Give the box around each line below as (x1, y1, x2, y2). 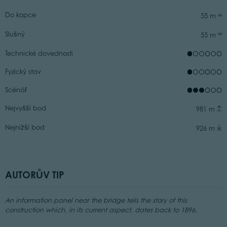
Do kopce (5, 11, 36, 19)
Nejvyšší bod (5, 104, 46, 112)
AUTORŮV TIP (5, 168, 64, 180)
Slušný (5, 30, 25, 38)
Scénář (5, 86, 27, 94)
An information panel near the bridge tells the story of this (5, 197, 187, 205)
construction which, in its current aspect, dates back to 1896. (5, 206, 197, 214)
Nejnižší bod (5, 123, 45, 131)
